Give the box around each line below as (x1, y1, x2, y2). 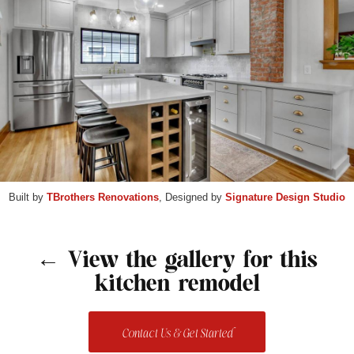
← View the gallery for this (36, 246, 318, 273)
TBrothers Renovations (47, 191, 159, 204)
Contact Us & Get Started (122, 326, 232, 342)
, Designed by (159, 191, 225, 204)
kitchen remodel (94, 269, 260, 296)
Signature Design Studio (225, 191, 345, 204)
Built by (9, 191, 47, 204)
